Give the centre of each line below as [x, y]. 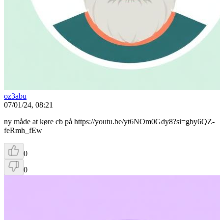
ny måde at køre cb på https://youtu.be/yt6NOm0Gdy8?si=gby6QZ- [109, 121]
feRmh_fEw [23, 130]
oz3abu [15, 96]
